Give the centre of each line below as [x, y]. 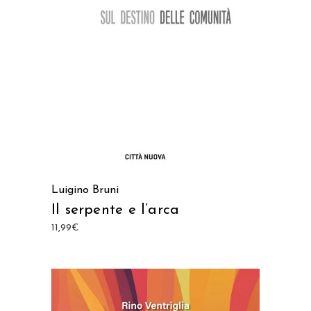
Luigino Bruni [85, 190]
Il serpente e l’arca [116, 210]
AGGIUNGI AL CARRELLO [155, 10]
